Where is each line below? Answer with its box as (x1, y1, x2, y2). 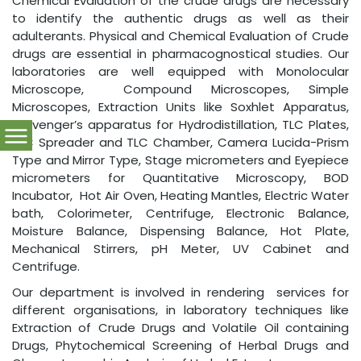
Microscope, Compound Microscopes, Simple (12, 81, 349, 98)
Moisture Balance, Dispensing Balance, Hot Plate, (12, 222, 349, 239)
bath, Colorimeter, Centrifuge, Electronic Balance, (12, 205, 349, 222)
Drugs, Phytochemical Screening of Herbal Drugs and (12, 337, 349, 354)
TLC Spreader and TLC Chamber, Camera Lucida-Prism (12, 134, 349, 151)
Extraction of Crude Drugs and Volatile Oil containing (12, 319, 349, 336)
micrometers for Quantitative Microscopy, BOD (12, 169, 349, 186)
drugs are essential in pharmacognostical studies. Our (12, 45, 349, 62)
